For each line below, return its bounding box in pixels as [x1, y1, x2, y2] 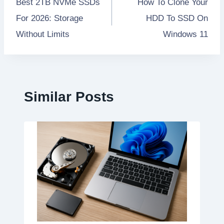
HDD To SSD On [146, 13, 208, 23]
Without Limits [16, 29, 69, 39]
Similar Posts [24, 88, 114, 104]
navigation [15, 2, 86, 18]
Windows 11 [163, 29, 208, 39]
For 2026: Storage [16, 13, 83, 23]
